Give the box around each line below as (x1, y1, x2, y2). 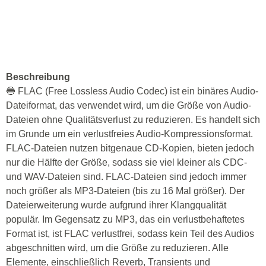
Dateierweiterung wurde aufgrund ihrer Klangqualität (6, 200, 226, 210)
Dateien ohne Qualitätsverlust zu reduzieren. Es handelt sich (6, 115, 260, 125)
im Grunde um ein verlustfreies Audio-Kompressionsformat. (6, 129, 253, 139)
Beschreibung (6, 72, 70, 82)
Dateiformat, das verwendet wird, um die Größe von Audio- (6, 100, 251, 110)
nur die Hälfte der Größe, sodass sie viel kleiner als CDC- (6, 157, 247, 167)
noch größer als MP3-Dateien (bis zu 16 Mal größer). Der (6, 186, 245, 196)
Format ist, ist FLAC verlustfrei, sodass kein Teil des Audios (6, 229, 254, 239)
